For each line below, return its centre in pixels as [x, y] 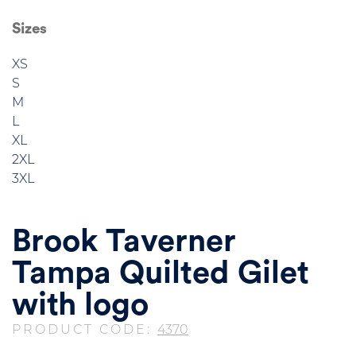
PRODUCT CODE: [85, 330]
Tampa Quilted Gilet [161, 273]
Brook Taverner [124, 241]
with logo [80, 305]
